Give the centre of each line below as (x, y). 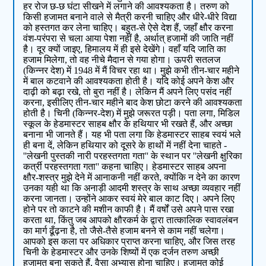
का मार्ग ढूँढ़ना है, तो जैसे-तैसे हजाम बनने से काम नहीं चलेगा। (124, 231)
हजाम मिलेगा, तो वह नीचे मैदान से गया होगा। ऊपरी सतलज (122, 60)
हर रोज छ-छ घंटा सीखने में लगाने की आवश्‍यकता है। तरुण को (126, 7)
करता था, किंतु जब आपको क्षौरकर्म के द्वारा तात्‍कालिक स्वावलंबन (131, 220)
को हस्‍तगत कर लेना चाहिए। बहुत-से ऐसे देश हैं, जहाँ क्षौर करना (129, 28)
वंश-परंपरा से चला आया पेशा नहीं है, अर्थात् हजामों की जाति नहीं (129, 39)
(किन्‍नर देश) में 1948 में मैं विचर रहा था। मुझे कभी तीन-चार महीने (132, 71)
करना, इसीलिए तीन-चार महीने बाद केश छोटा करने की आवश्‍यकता (133, 103)
